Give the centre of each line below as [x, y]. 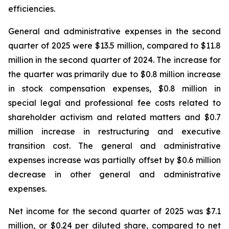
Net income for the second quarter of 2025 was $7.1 [114, 211]
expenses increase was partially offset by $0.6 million [114, 160]
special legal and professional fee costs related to [114, 103]
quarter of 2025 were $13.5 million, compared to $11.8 [114, 45]
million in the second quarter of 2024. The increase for [114, 60]
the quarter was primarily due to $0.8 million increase [114, 74]
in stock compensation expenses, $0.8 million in [114, 88]
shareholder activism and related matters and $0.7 [114, 117]
